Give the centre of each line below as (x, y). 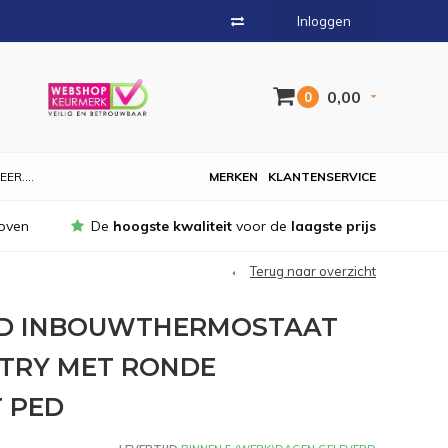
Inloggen (324, 21)
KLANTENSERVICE (322, 176)
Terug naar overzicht (313, 271)
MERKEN (233, 176)
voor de (261, 226)
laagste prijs (333, 226)
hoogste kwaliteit (172, 226)
